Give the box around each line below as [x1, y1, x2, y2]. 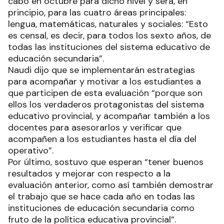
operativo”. [8, 144, 53, 156]
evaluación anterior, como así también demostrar [8, 178, 213, 191]
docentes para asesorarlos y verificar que [8, 121, 181, 133]
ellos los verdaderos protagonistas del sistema [8, 98, 204, 110]
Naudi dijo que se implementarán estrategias [8, 63, 195, 76]
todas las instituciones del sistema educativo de [8, 40, 210, 53]
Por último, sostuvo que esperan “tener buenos [8, 155, 203, 168]
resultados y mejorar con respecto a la [8, 167, 170, 179]
